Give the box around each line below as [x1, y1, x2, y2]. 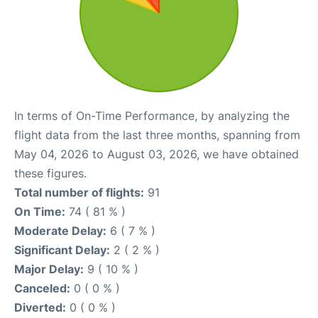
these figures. [14, 166, 87, 181]
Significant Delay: [14, 243, 110, 258]
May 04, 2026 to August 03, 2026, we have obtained [14, 147, 299, 162]
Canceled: [14, 281, 70, 296]
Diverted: [14, 300, 66, 315]
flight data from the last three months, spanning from [14, 128, 300, 143]
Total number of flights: [14, 185, 144, 200]
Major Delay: [14, 262, 84, 277]
